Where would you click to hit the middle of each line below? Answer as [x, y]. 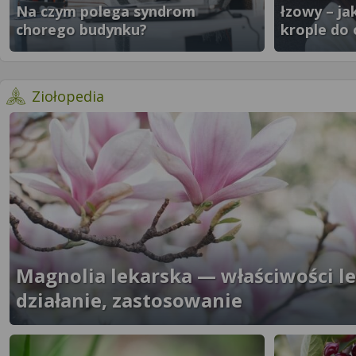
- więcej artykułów [165, 95]
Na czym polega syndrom [106, 11]
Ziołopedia [68, 96]
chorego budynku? [81, 29]
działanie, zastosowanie [129, 300]
